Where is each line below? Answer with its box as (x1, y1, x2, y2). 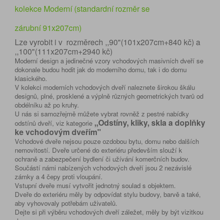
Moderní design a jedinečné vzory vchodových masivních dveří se (15, 56, 203, 65)
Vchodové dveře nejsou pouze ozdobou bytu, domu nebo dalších (15, 137, 199, 146)
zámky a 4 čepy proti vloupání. (15, 172, 103, 181)
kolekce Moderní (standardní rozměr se (15, 3, 150, 14)
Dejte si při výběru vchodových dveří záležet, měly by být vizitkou (15, 207, 203, 217)
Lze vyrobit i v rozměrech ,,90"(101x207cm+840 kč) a (15, 36, 200, 48)
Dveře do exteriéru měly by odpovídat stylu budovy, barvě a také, (15, 190, 201, 199)
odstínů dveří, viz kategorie (15, 118, 92, 128)
